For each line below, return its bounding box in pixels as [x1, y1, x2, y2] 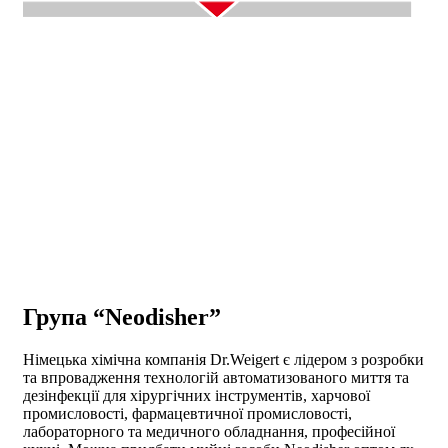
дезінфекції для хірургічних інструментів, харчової [23, 387, 370, 405]
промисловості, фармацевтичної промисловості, [23, 405, 352, 423]
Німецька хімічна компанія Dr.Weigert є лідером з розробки [23, 351, 424, 369]
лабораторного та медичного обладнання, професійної [23, 423, 395, 441]
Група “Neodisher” [23, 304, 221, 331]
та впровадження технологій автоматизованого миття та [23, 369, 409, 387]
